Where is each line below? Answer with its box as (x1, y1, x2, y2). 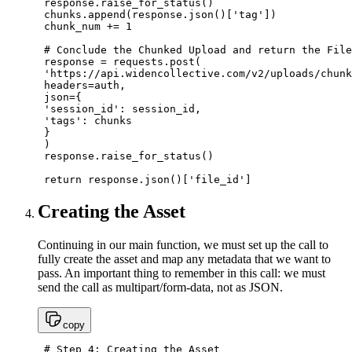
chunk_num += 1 (38, 20, 132, 32)
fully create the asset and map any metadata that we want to (38, 251, 331, 266)
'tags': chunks (38, 114, 132, 126)
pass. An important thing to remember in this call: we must (38, 266, 325, 280)
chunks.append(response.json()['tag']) (38, 8, 277, 20)
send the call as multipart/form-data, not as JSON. (38, 280, 283, 294)
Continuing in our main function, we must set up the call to (38, 237, 328, 251)
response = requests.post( (38, 55, 201, 68)
